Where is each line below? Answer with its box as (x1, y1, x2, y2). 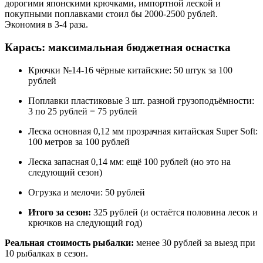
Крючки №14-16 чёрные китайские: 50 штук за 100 (28, 65, 232, 75)
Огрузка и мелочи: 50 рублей (28, 187, 145, 197)
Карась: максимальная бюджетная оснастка (5, 41, 231, 54)
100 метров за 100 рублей (28, 136, 130, 147)
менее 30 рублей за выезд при (134, 237, 255, 248)
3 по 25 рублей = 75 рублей (28, 106, 137, 116)
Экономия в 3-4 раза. (5, 19, 88, 30)
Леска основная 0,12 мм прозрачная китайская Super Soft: (28, 126, 258, 136)
